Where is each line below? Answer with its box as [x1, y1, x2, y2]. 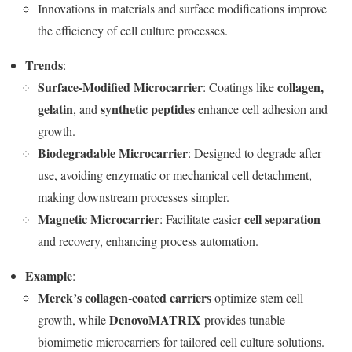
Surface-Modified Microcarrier [38, 77, 203, 96]
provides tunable [201, 310, 285, 328]
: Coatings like [203, 78, 277, 95]
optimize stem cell [211, 288, 303, 306]
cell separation [244, 209, 321, 228]
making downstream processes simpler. [38, 188, 229, 205]
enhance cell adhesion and [195, 100, 328, 117]
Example [25, 266, 72, 284]
